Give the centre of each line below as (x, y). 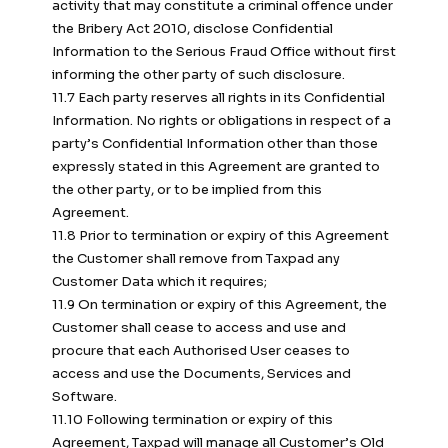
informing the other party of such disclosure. (198, 75)
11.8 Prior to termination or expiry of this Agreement (220, 236)
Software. (84, 397)
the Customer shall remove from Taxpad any (196, 259)
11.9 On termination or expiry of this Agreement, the (219, 305)
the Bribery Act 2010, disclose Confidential (192, 29)
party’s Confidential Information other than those (215, 144)
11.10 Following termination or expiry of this (192, 420)
